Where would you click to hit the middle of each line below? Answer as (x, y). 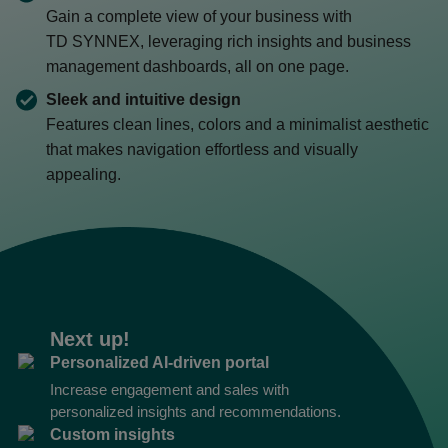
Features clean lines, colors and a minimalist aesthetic (237, 124)
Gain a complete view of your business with (199, 16)
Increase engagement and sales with (169, 389)
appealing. (83, 174)
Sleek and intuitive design (143, 99)
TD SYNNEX (93, 41)
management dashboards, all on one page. (197, 66)
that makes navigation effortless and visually (202, 149)
